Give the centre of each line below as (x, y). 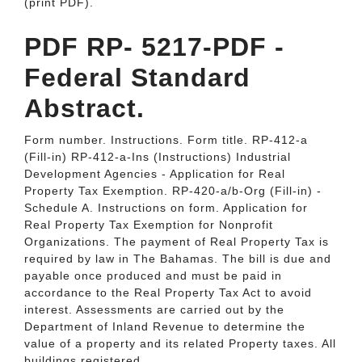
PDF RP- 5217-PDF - (154, 47)
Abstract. (84, 108)
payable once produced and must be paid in (153, 276)
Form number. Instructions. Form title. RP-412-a (166, 140)
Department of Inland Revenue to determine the (165, 326)
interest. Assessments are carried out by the (154, 309)
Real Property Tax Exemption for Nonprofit (149, 225)
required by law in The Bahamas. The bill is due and (178, 259)
